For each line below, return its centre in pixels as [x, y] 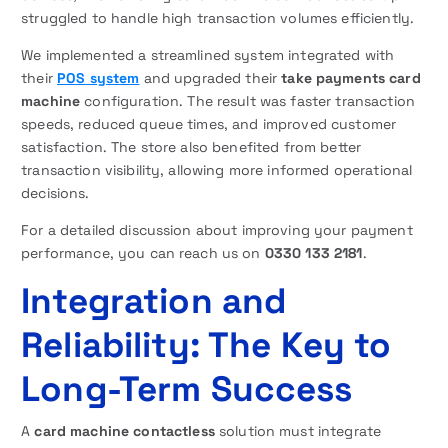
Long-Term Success [187, 388]
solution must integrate [298, 430]
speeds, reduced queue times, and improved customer [209, 123]
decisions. [55, 192]
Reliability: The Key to [206, 344]
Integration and [154, 300]
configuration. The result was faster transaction [248, 100]
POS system [98, 77]
